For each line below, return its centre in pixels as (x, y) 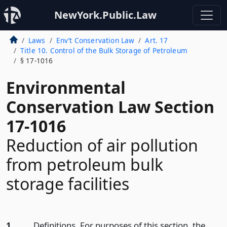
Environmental (66, 87)
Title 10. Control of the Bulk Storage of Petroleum (104, 50)
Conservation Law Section (110, 107)
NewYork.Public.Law (105, 15)
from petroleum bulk (85, 164)
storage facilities (68, 184)
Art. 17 (157, 40)
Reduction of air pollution (102, 145)
